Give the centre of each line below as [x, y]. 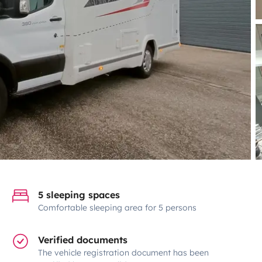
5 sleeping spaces [79, 194]
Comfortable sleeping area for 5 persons [118, 207]
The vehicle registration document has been [124, 252]
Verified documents [83, 239]
